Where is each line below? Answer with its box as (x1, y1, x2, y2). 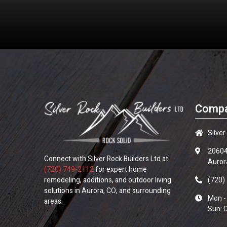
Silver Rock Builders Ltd (88, 153, 161, 164)
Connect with (44, 153, 88, 164)
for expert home (94, 164, 147, 175)
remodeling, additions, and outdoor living (44, 174, 171, 185)
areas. (44, 196, 63, 207)
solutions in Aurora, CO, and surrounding (44, 185, 171, 196)
